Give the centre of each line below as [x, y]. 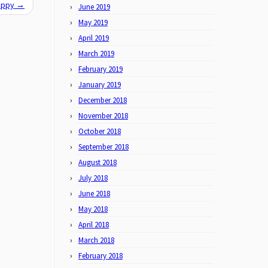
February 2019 [100, 69]
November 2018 [103, 116]
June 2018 [94, 194]
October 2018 [100, 131]
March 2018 [96, 240]
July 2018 [93, 178]
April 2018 [94, 225]
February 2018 [100, 256]
